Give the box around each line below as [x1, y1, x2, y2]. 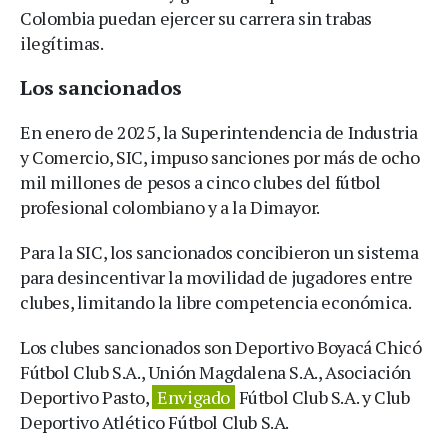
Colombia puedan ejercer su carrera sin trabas [20, 6, 373, 31]
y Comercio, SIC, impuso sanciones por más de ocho [20, 145, 420, 170]
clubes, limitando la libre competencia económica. [20, 290, 412, 315]
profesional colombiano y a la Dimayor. [20, 195, 320, 220]
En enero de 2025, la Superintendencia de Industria [20, 120, 419, 145]
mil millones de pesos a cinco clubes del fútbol [20, 170, 381, 195]
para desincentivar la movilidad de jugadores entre [20, 265, 414, 290]
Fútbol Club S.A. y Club [235, 385, 410, 410]
